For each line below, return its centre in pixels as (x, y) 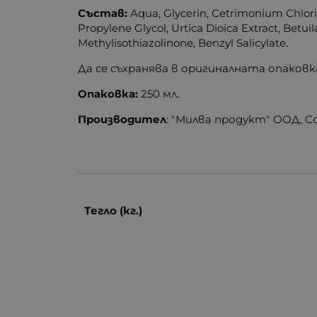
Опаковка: (108, 93)
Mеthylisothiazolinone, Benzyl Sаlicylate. (183, 42)
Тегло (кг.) (113, 210)
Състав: (103, 13)
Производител (122, 119)
